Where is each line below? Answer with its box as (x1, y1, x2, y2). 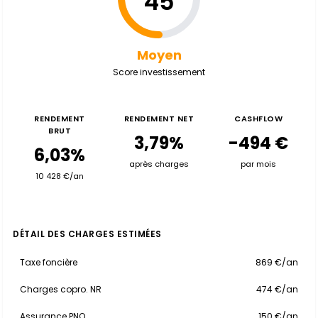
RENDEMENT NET (124, 113, 194, 124)
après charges (129, 158, 189, 170)
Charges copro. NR (20, 283, 102, 295)
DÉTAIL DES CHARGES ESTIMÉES (13, 228, 162, 240)
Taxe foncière (20, 256, 77, 268)
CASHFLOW (234, 113, 283, 124)
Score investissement (113, 66, 205, 78)
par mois (241, 158, 276, 170)
